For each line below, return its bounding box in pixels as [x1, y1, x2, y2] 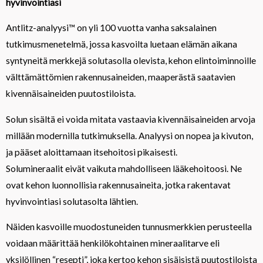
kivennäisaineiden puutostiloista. [6, 88, 136, 99]
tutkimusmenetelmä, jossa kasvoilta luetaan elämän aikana [6, 39, 237, 50]
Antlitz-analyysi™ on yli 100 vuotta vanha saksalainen [6, 22, 217, 33]
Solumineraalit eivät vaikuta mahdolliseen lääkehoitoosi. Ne [6, 163, 242, 174]
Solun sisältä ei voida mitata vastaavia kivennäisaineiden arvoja [6, 113, 255, 124]
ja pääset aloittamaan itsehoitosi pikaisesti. [6, 146, 177, 157]
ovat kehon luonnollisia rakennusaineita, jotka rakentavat [6, 179, 231, 190]
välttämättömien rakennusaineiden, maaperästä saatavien [6, 72, 235, 83]
